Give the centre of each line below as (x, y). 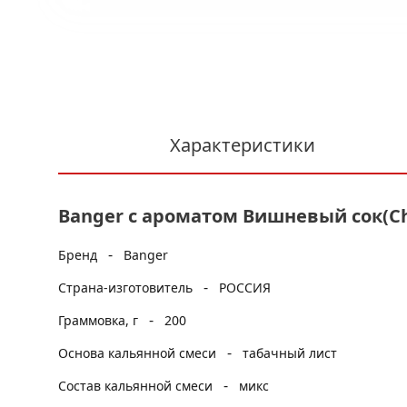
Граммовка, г (100, 320)
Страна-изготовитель (127, 288)
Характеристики (242, 145)
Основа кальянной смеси (139, 353)
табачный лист (290, 353)
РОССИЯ (245, 288)
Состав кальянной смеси (137, 386)
